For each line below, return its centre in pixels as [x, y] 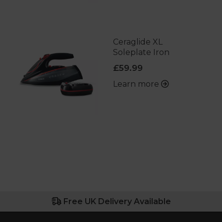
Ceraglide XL [138, 42]
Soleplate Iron [141, 53]
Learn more [137, 84]
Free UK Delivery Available [117, 202]
